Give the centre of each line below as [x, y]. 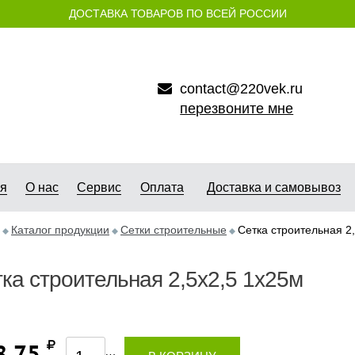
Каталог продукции [60, 230]
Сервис [99, 187]
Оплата [162, 187]
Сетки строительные [174, 230]
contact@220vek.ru [242, 89]
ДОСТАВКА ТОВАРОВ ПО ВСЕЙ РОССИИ [177, 13]
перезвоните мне [237, 109]
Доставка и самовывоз [273, 187]
